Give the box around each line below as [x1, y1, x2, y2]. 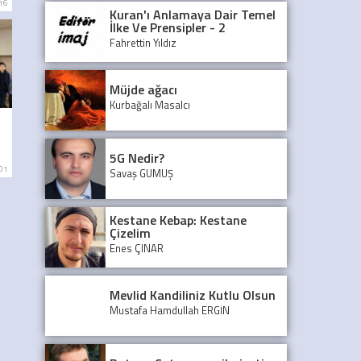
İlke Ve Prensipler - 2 [110, 17, 226, 37]
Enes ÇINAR [110, 239, 164, 256]
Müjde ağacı [110, 79, 177, 99]
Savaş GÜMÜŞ [110, 164, 173, 181]
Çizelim [110, 222, 151, 243]
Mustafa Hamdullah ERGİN [110, 301, 230, 318]
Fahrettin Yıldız [110, 34, 176, 51]
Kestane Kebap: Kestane [110, 210, 247, 230]
